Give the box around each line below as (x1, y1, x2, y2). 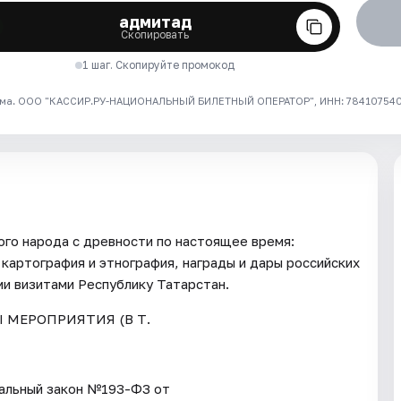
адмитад (118, 12, 192, 32)
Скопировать (121, 28, 190, 42)
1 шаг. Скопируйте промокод (82, 58, 235, 73)
